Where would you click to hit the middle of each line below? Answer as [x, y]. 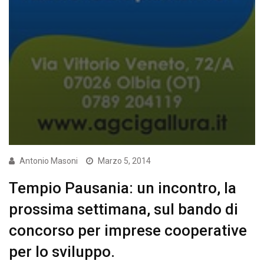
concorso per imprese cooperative [128, 230]
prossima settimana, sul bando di [123, 209]
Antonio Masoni [49, 161]
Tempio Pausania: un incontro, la [123, 188]
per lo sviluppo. [62, 251]
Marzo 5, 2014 [124, 161]
